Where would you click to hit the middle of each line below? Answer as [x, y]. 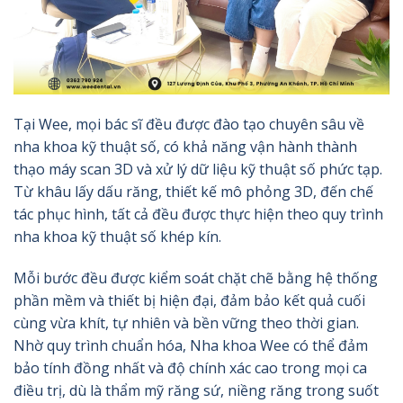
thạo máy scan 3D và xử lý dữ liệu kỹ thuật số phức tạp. [198, 169]
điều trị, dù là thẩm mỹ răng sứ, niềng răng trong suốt [196, 390]
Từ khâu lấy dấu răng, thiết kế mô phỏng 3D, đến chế [193, 191]
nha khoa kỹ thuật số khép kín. [117, 236]
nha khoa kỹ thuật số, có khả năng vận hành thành [185, 146]
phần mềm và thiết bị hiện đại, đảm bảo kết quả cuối [189, 300]
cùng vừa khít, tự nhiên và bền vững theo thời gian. [186, 322]
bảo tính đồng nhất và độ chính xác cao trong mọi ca [190, 367]
